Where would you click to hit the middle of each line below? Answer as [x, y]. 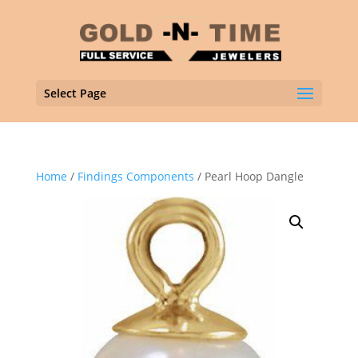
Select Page [75, 93]
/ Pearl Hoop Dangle [249, 176]
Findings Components [135, 176]
